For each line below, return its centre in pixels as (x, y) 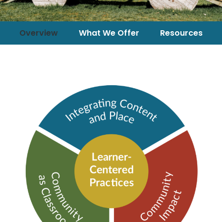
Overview (39, 33)
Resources (181, 33)
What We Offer (109, 33)
